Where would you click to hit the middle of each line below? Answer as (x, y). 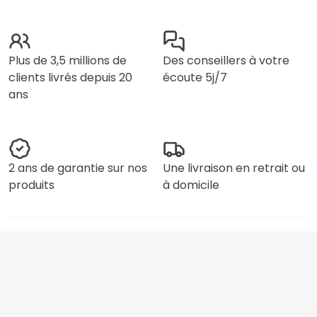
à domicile (191, 185)
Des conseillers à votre (226, 60)
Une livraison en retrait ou (234, 168)
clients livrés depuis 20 (70, 77)
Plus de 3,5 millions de (68, 60)
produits (31, 185)
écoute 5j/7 (195, 77)
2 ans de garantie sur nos (78, 168)
